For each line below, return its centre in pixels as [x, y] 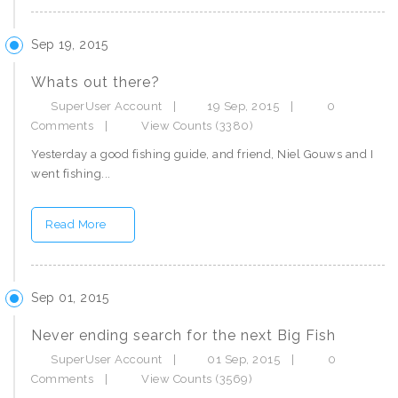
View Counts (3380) [195, 126]
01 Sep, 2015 [245, 359]
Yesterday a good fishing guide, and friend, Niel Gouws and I [202, 154]
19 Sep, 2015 [245, 106]
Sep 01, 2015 [70, 298]
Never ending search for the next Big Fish [183, 335]
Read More [77, 224]
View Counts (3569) [195, 379]
